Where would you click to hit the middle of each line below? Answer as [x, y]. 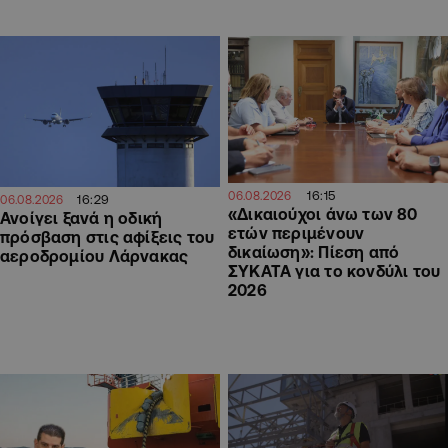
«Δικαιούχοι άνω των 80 [323, 213]
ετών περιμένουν [296, 232]
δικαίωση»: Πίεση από [314, 251]
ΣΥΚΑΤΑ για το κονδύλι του [334, 270]
